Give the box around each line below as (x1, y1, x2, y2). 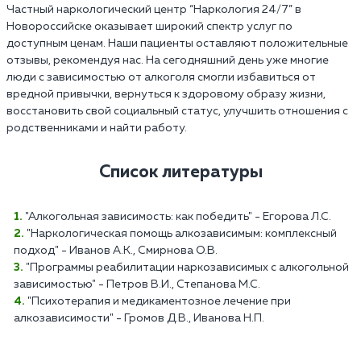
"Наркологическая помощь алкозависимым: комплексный (27, 227, 337, 239)
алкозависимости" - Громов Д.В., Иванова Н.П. (14, 312, 264, 324)
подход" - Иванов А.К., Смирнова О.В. (14, 244, 218, 256)
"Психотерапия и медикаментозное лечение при (27, 295, 291, 307)
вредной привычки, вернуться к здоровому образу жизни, (6, 88, 326, 100)
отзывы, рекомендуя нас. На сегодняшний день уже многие (6, 54, 329, 66)
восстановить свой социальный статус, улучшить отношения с (6, 105, 348, 117)
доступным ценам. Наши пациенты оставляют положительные (6, 37, 348, 49)
